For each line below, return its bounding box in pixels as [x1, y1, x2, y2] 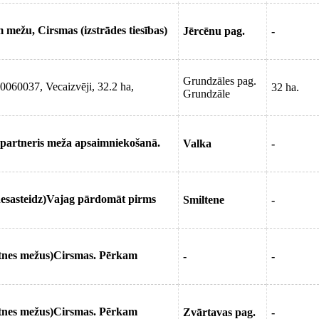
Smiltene [183, 194, 224, 206]
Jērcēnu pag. [183, 25, 245, 37]
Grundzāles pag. [183, 75, 256, 87]
